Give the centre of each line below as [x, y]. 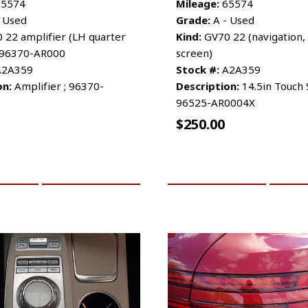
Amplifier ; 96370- [58, 86]
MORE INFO [91, 168]
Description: [208, 86]
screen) [194, 53]
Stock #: [198, 69]
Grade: [193, 20]
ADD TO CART [217, 168]
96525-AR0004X [216, 102]
